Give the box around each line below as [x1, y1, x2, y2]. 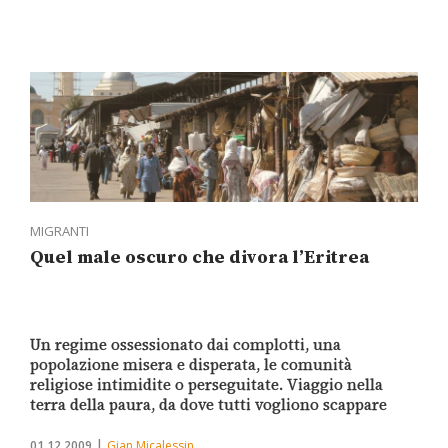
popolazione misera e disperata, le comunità [30, 354, 352, 376]
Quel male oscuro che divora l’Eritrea [30, 244, 369, 270]
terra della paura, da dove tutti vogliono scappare [30, 394, 387, 416]
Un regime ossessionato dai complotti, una [30, 334, 341, 356]
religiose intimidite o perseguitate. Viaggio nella [30, 374, 383, 396]
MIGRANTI [30, 222, 89, 241]
